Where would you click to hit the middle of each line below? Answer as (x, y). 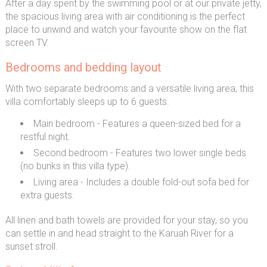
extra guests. (47, 195)
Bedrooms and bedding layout (83, 67)
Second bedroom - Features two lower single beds (139, 153)
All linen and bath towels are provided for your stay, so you (126, 220)
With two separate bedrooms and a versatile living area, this (129, 89)
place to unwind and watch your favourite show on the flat (126, 30)
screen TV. (27, 43)
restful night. (45, 137)
